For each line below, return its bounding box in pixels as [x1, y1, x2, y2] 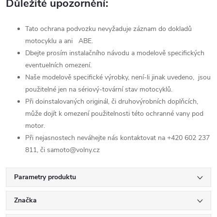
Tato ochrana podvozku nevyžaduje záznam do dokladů [25, 24, 192, 34]
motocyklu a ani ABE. [25, 36, 93, 46]
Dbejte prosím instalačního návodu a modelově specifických [25, 48, 204, 58]
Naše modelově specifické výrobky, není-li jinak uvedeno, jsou [25, 73, 211, 82]
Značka [14, 196, 37, 205]
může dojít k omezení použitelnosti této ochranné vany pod [25, 109, 203, 119]
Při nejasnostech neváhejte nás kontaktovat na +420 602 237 [25, 133, 210, 143]
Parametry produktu [14, 172, 76, 182]
